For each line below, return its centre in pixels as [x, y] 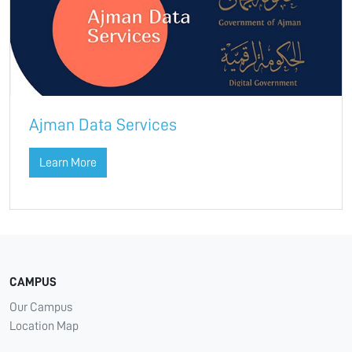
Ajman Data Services [103, 125]
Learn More [68, 163]
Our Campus [41, 308]
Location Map [44, 326]
